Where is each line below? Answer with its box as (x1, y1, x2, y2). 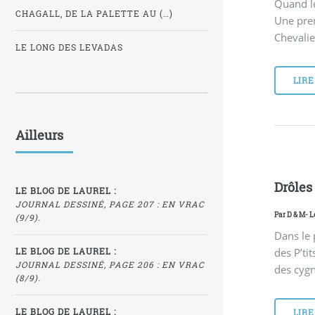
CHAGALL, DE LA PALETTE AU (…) (15, 8, 173, 20)
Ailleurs (15, 127, 63, 144)
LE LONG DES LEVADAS (15, 42, 123, 53)
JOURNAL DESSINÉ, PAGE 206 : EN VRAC (15, 259, 205, 271)
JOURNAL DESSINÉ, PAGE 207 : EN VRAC (15, 199, 205, 210)
